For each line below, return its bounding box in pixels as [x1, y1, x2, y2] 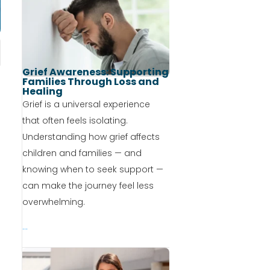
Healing [22, 84, 63, 99]
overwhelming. [22, 196, 85, 209]
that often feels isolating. [22, 115, 128, 127]
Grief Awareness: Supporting [22, 65, 169, 80]
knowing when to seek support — [22, 163, 163, 176]
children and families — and [22, 147, 142, 160]
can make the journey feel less [22, 180, 154, 192]
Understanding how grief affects [22, 131, 160, 143]
